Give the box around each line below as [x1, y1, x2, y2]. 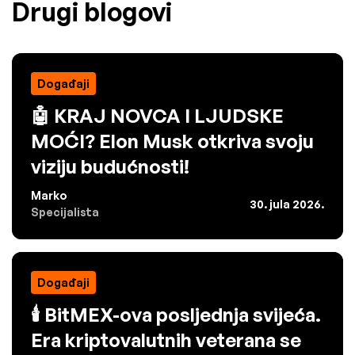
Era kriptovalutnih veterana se [31, 328, 301, 352]
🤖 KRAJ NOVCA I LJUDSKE [31, 104, 284, 128]
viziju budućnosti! [31, 155, 189, 178]
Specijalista [31, 205, 99, 219]
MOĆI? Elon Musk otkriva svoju [31, 129, 314, 153]
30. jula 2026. [250, 197, 324, 211]
